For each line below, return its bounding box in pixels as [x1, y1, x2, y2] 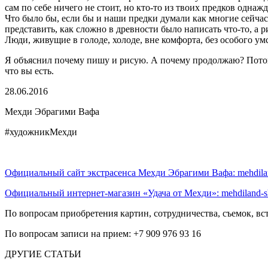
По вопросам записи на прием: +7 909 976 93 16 [5, 229, 201, 239]
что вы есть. [5, 66, 54, 77]
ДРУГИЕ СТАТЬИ [5, 249, 81, 260]
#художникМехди [5, 127, 77, 138]
